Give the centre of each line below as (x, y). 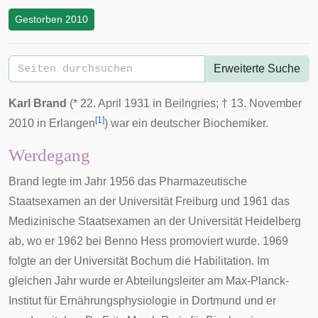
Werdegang (49, 155)
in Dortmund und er (226, 301)
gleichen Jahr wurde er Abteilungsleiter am (117, 281)
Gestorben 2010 (51, 19)
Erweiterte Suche (257, 68)
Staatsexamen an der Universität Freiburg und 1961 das (149, 201)
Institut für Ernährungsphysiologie (93, 301)
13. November (266, 103)
